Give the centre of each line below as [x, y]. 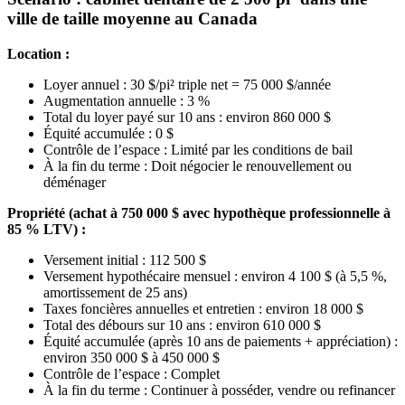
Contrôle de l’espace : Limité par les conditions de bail [198, 149]
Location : [38, 53]
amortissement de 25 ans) [115, 292]
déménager [75, 182]
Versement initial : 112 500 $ [125, 259]
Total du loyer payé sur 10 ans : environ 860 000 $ [187, 117]
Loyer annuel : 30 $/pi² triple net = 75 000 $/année [187, 84]
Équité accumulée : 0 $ [108, 133]
